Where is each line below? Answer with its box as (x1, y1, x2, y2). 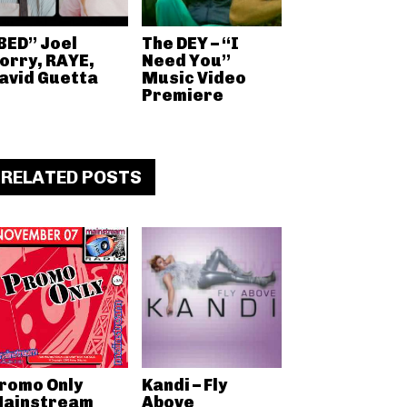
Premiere (141, 85, 223, 105)
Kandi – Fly (141, 374, 227, 395)
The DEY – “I (141, 34, 239, 54)
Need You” (141, 51, 231, 71)
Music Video (141, 68, 246, 88)
